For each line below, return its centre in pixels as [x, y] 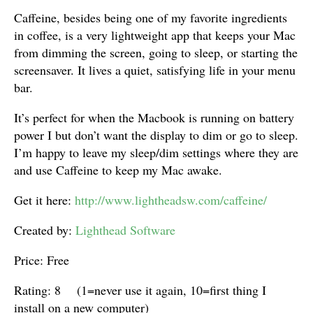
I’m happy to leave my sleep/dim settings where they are [156, 152]
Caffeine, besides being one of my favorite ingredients [151, 17]
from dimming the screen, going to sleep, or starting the [156, 52]
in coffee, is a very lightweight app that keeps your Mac [155, 35]
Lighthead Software [125, 230]
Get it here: [44, 200]
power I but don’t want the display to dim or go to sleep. [156, 135]
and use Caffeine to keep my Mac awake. [118, 170]
